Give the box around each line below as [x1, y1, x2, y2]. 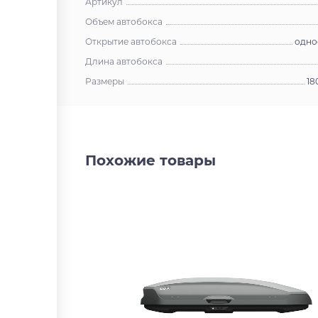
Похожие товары [85, 151, 216, 169]
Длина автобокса [85, 55, 163, 67]
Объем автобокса [85, 16, 163, 27]
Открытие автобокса [85, 35, 177, 47]
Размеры [85, 75, 124, 87]
